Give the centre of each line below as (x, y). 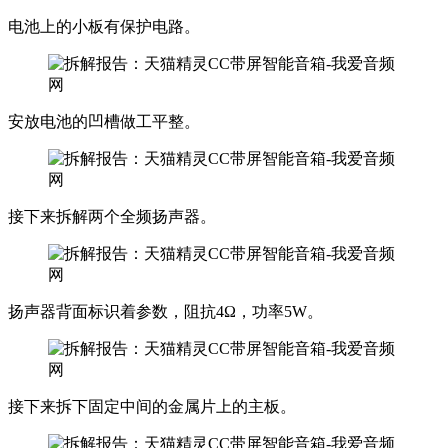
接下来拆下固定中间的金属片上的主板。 (152, 406)
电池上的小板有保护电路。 (104, 26)
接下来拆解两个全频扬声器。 (112, 216)
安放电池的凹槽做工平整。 (104, 121)
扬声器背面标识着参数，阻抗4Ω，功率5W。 (165, 311)
